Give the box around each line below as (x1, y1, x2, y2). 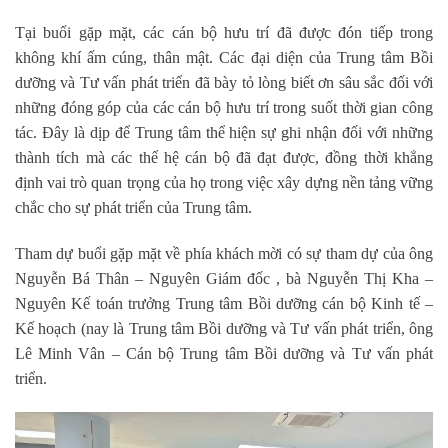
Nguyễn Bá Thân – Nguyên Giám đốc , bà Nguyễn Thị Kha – (15, 269, 433, 287)
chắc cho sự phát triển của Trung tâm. (15, 198, 252, 216)
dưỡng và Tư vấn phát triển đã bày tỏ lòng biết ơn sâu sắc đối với (15, 73, 433, 91)
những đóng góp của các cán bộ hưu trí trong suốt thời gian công (15, 98, 433, 116)
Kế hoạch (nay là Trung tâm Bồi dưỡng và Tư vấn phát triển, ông (15, 319, 433, 337)
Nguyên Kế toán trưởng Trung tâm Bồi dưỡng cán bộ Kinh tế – (15, 294, 433, 312)
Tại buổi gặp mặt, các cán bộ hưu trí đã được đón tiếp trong (15, 23, 433, 41)
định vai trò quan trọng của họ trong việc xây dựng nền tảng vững (15, 173, 433, 191)
